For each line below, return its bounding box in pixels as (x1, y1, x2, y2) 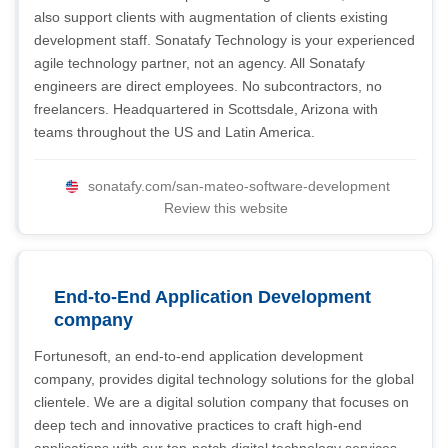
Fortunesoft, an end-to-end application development (34, 348, 363, 364)
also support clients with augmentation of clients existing (34, 9, 388, 25)
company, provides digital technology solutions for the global (34, 371, 414, 387)
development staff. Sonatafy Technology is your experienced (34, 32, 415, 48)
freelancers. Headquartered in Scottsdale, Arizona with (34, 101, 378, 117)
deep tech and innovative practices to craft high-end (34, 417, 362, 433)
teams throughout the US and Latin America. (34, 124, 315, 140)
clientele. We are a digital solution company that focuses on (34, 394, 409, 410)
